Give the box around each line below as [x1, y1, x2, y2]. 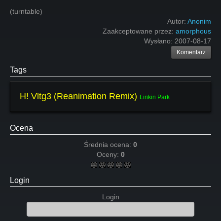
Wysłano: [144, 37, 175, 45]
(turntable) [10, 7, 42, 15]
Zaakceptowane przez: [103, 27, 176, 35]
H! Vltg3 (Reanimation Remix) [20, 91, 137, 101]
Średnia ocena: [84, 141, 133, 148]
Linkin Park [140, 94, 170, 101]
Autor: [167, 17, 187, 25]
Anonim [187, 17, 211, 25]
